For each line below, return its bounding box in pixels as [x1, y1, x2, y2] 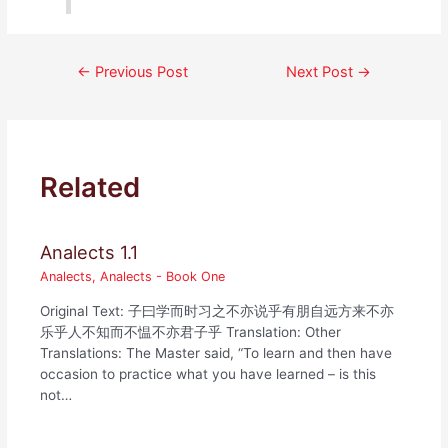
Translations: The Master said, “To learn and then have [40, 344, 393, 361]
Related [40, 169, 141, 204]
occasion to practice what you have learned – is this [40, 365, 377, 382]
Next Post [286, 62, 358, 81]
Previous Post [90, 62, 188, 81]
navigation [51, 76, 119, 93]
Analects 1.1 [40, 240, 139, 263]
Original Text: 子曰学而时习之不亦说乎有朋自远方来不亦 [40, 302, 395, 319]
